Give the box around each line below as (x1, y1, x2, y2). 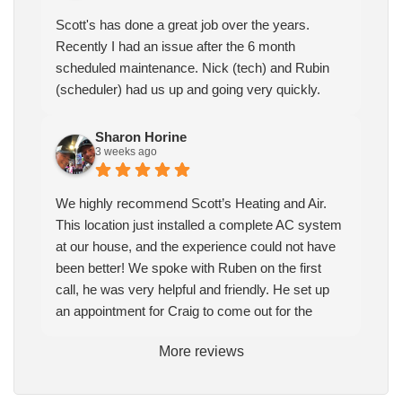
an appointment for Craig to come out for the (56, 303, 312, 319)
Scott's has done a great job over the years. (56, 17, 310, 33)
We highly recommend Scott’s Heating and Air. (56, 196, 327, 212)
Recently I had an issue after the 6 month (56, 39, 295, 55)
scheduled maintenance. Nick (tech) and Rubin (56, 60, 329, 76)
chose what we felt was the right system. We (56, 368, 317, 384)
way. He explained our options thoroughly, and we (56, 346, 344, 363)
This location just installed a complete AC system (56, 217, 342, 233)
